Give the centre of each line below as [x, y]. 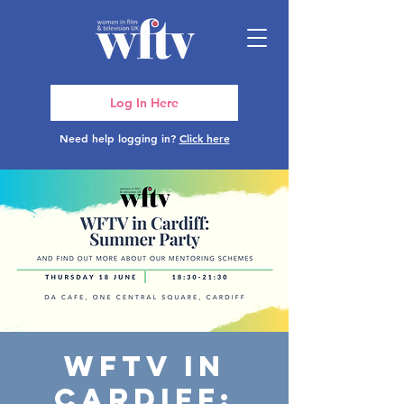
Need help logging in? [119, 138]
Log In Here [144, 102]
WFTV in [144, 366]
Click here [204, 138]
